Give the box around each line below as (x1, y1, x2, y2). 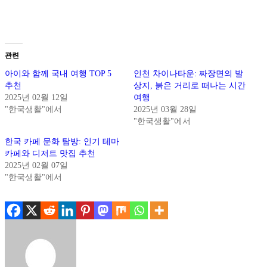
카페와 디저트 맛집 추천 (5, 149, 95, 159)
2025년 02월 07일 (5, 161, 68, 170)
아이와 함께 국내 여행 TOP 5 (5, 69, 111, 79)
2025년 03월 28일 (133, 105, 197, 114)
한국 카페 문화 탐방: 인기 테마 (5, 137, 119, 147)
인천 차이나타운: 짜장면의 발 (133, 69, 243, 79)
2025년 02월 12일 (5, 93, 68, 103)
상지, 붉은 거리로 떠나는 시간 (133, 81, 246, 91)
